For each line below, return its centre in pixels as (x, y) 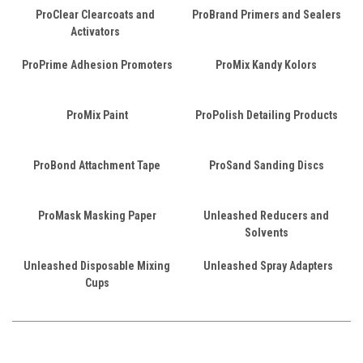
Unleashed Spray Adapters (268, 265)
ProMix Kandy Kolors (266, 64)
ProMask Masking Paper (97, 215)
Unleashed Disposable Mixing (97, 265)
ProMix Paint (97, 115)
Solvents (266, 232)
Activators (95, 31)
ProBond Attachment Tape (97, 165)
